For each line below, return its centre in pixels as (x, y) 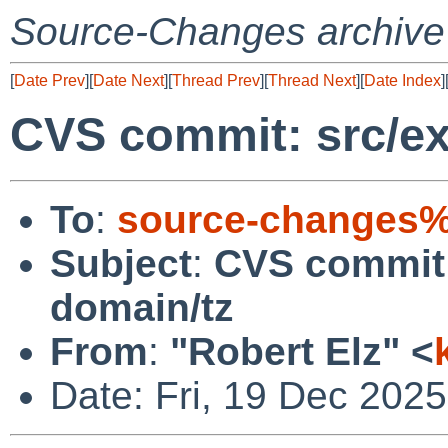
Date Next (128, 80)
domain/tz (142, 307)
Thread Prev (216, 80)
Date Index (402, 80)
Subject (121, 263)
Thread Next (312, 80)
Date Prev (49, 80)
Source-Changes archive (227, 31)
